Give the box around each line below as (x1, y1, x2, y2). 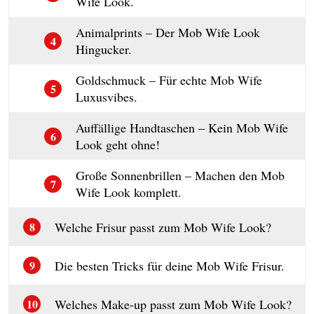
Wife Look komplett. (76, 184, 182, 200)
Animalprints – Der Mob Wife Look (76, 24, 260, 41)
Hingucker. (76, 41, 132, 57)
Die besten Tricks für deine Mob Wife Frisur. (55, 257, 285, 274)
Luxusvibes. (76, 88, 137, 105)
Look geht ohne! (76, 136, 160, 153)
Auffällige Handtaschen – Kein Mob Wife (76, 119, 288, 136)
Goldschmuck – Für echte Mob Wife (76, 71, 262, 88)
